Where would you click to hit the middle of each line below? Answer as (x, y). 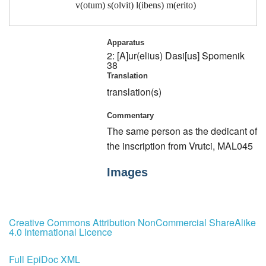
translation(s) (134, 91)
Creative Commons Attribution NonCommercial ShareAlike (132, 222)
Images (127, 172)
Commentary (130, 115)
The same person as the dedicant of (182, 131)
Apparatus (126, 43)
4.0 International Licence (61, 232)
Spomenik (223, 55)
